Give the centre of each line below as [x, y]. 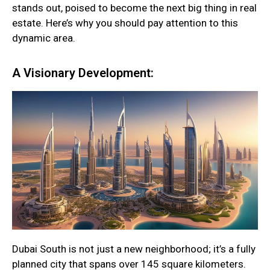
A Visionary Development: [83, 73]
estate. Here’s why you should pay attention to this [125, 23]
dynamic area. [44, 38]
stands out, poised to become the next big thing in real [134, 8]
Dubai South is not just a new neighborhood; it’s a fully [134, 249]
